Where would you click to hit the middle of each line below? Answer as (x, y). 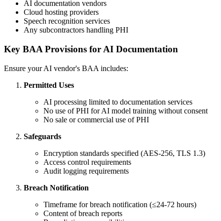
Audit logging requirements (86, 171)
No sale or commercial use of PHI (96, 119)
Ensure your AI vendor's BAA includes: (66, 68)
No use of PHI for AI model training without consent (126, 110)
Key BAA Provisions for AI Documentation (91, 49)
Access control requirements (87, 162)
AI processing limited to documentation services (118, 102)
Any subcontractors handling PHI (76, 30)
